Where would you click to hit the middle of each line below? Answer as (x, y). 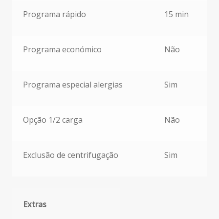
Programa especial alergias (73, 85)
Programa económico (62, 50)
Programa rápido (54, 14)
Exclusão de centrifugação (70, 155)
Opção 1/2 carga (53, 120)
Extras (34, 205)
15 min (176, 14)
